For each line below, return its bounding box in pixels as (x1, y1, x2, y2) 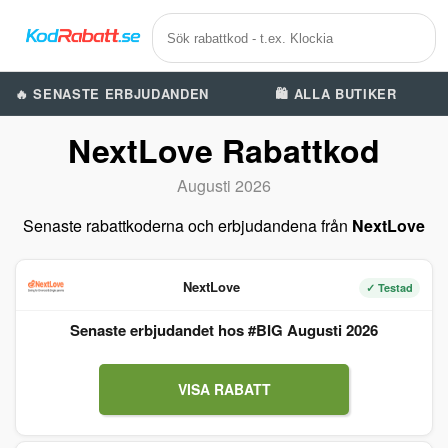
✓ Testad (366, 280, 413, 295)
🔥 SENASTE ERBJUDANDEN (15, 84, 209, 103)
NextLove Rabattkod (68, 127, 380, 173)
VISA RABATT (177, 379, 271, 399)
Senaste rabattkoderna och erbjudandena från (23, 214, 352, 237)
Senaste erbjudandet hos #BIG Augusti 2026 (70, 319, 378, 341)
